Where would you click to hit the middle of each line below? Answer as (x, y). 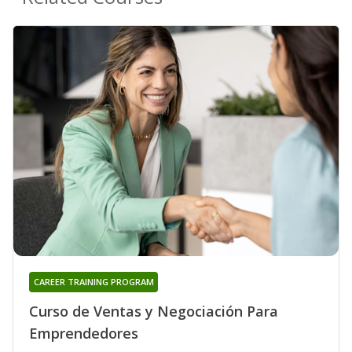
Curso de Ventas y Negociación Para (154, 312)
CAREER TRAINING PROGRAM (93, 282)
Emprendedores (84, 334)
